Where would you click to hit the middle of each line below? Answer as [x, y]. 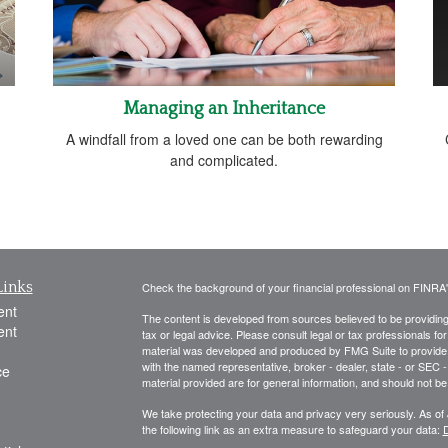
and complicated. [224, 159]
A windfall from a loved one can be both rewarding [224, 138]
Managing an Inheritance [224, 108]
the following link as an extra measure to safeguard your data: [292, 428]
